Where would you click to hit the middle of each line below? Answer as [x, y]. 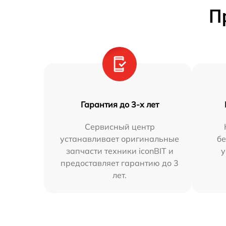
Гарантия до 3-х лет [120, 104]
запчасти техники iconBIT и [120, 151]
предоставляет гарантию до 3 [120, 163]
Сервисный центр [120, 126]
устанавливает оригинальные [120, 138]
